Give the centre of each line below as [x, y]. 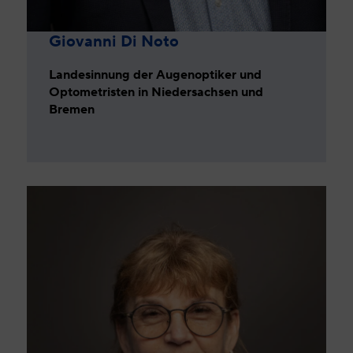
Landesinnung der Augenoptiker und [156, 74]
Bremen [72, 109]
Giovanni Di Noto [114, 41]
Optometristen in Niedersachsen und [156, 91]
